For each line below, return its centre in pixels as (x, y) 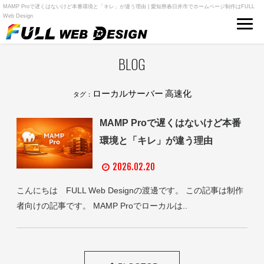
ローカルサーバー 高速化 (142, 92)
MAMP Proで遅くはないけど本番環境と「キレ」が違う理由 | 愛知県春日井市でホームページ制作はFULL (129, 6)
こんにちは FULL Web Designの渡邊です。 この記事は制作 (130, 190)
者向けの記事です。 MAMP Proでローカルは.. (102, 205)
